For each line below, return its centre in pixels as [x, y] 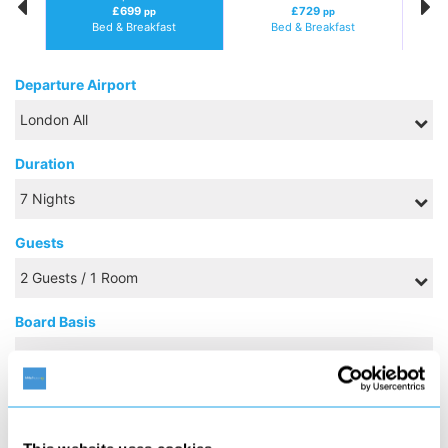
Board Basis [55, 321]
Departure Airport [75, 84]
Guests [39, 242]
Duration [45, 163]
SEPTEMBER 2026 [224, 431]
